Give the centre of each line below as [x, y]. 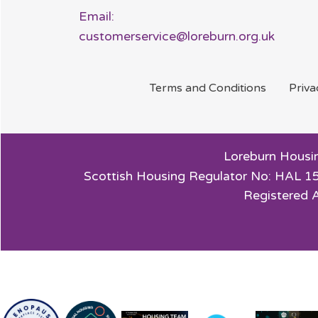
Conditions [237, 88]
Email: [96, 16]
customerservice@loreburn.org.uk [176, 36]
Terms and [179, 88]
